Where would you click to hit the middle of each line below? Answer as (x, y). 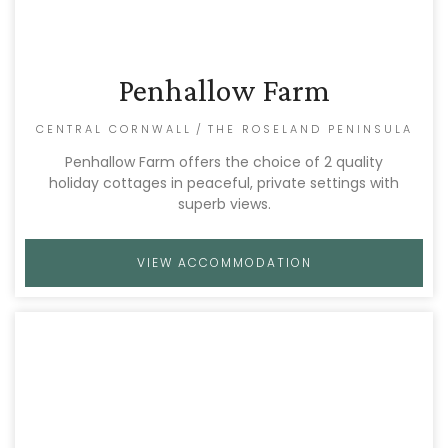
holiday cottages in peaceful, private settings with (224, 183)
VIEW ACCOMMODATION (224, 262)
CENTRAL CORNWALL (113, 129)
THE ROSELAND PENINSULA (310, 129)
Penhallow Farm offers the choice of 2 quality (224, 162)
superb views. (224, 204)
